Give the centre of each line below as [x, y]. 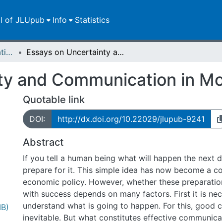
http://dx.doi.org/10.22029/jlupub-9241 [131, 119]
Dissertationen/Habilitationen [9, 52]
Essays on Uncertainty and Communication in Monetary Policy [121, 52]
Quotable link [54, 100]
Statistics [92, 20]
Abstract [43, 142]
